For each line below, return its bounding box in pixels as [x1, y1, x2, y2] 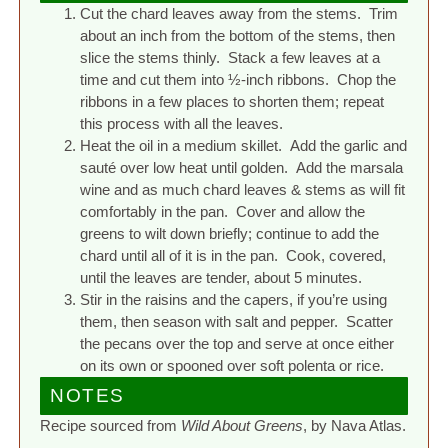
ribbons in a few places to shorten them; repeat [80, 92, 385, 110]
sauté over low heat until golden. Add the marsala [80, 158, 404, 176]
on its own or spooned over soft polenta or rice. [80, 356, 385, 374]
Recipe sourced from [40, 416, 182, 434]
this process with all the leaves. [80, 114, 284, 132]
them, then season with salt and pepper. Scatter [80, 312, 394, 330]
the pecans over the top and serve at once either [80, 334, 395, 352]
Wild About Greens [181, 416, 304, 434]
